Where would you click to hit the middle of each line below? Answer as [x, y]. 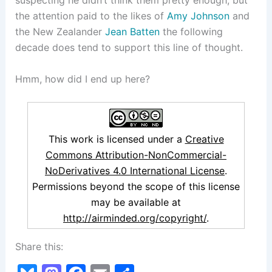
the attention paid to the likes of [91, 16]
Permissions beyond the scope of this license [136, 187]
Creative [204, 139]
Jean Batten [132, 32]
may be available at [136, 202]
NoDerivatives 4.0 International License [135, 171]
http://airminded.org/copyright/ [135, 218]
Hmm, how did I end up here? [82, 79]
